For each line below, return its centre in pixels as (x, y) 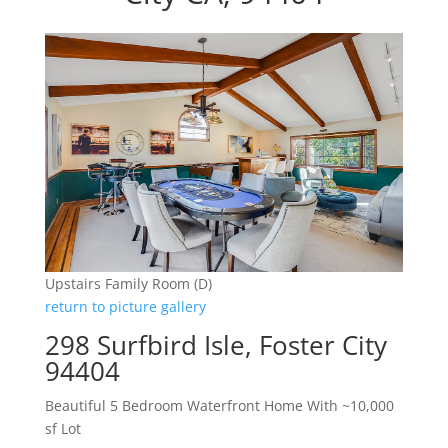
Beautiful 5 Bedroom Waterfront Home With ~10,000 (219, 406)
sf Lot (62, 429)
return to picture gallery (125, 307)
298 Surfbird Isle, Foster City (215, 345)
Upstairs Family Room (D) (128, 284)
